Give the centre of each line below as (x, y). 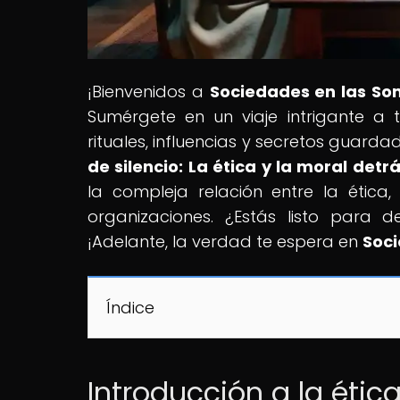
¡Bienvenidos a (149, 91)
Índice (130, 307)
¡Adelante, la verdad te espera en (225, 241)
